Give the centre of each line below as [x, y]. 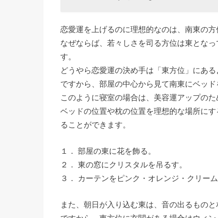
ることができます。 [95, 124]
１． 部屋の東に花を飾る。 [108, 151]
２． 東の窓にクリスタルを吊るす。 [124, 164]
